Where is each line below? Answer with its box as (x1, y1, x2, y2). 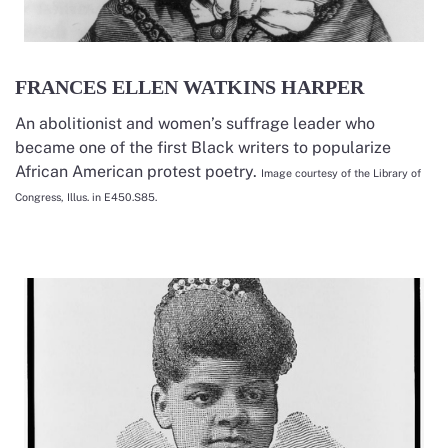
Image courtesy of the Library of (261, 167, 421, 180)
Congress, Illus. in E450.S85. (15, 191, 157, 204)
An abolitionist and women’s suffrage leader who (15, 114, 375, 134)
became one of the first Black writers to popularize (15, 138, 391, 158)
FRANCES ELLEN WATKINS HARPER (15, 76, 364, 99)
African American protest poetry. (15, 162, 261, 182)
